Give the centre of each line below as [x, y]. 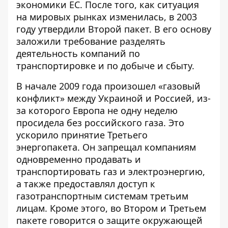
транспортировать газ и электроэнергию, [111, 172]
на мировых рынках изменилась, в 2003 [107, 17]
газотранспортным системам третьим [102, 196]
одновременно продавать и [79, 159]
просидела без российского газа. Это [100, 123]
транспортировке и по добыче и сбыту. [105, 66]
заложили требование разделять [91, 41]
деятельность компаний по [78, 53]
